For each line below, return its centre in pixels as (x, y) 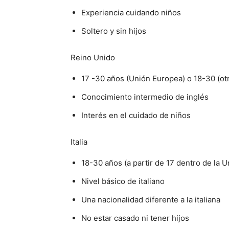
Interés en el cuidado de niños (136, 115)
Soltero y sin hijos (114, 31)
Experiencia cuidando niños (131, 13)
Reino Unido (93, 58)
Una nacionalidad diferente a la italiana (151, 200)
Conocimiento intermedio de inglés (145, 97)
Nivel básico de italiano (123, 181)
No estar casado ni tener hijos (135, 218)
